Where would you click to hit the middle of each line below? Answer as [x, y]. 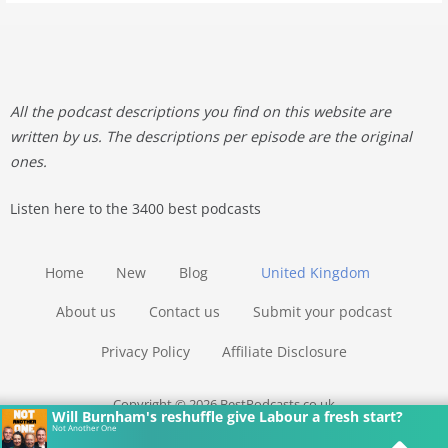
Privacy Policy [145, 351]
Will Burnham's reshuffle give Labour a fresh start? [227, 416]
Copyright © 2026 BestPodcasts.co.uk [223, 404]
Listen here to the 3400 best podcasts [135, 209]
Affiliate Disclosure [285, 351]
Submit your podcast [322, 312]
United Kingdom [315, 272]
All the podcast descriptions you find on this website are [200, 112]
